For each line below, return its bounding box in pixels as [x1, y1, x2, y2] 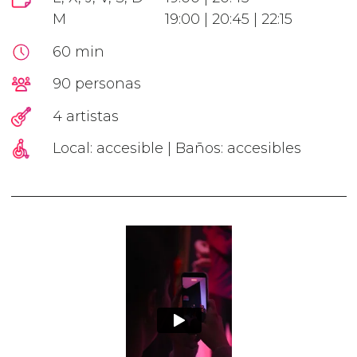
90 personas [52, 75, 141, 93]
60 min [52, 42, 104, 61]
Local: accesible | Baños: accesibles [52, 139, 301, 158]
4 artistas [52, 107, 119, 125]
